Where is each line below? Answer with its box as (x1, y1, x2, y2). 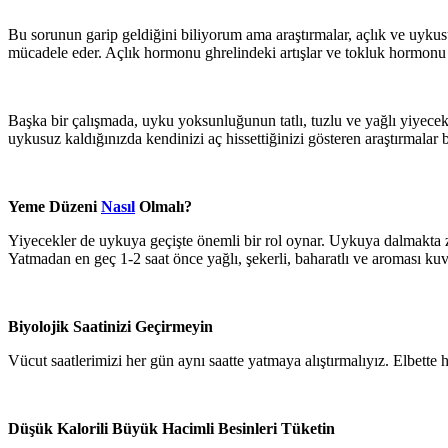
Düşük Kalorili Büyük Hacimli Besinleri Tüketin (8, 419, 335, 437)
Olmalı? (135, 197, 192, 215)
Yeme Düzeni (8, 197, 101, 215)
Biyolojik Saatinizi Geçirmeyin (8, 317, 213, 335)
